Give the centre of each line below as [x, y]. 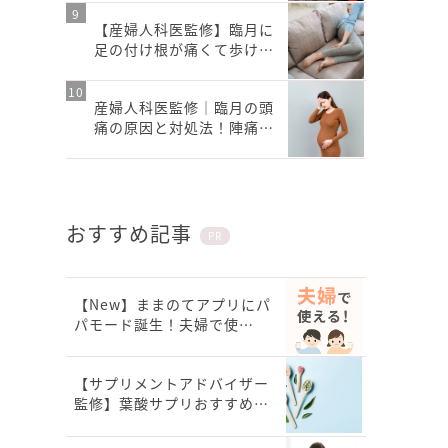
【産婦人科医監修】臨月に [184, 29]
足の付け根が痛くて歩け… [184, 49]
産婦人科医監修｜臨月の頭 [184, 107]
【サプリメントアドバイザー [171, 383]
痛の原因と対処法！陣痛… [184, 127]
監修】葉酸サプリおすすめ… [171, 403]
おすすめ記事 [129, 233]
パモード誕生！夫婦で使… [164, 324]
